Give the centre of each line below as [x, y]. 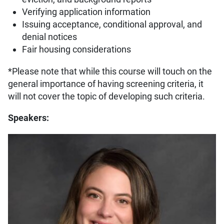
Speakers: [29, 118]
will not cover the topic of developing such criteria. [106, 96]
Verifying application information [86, 12]
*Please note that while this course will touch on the [110, 71]
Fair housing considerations [76, 50]
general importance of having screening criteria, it [106, 84]
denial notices [49, 37]
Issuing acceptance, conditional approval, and [112, 25]
